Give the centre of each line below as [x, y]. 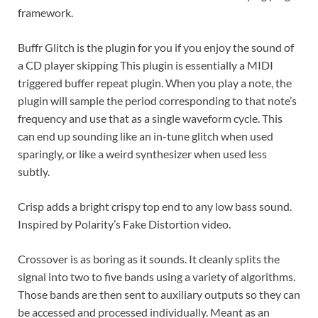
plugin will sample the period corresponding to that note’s [157, 100]
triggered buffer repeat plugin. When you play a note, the [155, 82]
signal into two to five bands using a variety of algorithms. [157, 276]
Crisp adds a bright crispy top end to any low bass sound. [155, 206]
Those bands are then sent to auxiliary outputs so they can [159, 294]
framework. [45, 12]
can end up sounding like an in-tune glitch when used [146, 136]
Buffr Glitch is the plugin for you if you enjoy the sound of [156, 47]
